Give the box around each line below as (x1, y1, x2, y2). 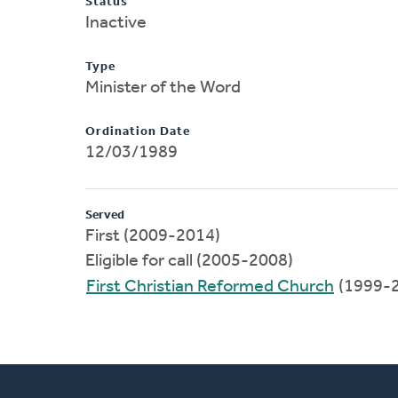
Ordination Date (85, 124, 190, 139)
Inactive (85, 13, 147, 32)
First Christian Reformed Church (86, 277, 334, 296)
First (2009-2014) (85, 227, 220, 245)
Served (85, 208, 124, 222)
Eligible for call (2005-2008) (85, 251, 293, 270)
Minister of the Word (85, 78, 241, 97)
